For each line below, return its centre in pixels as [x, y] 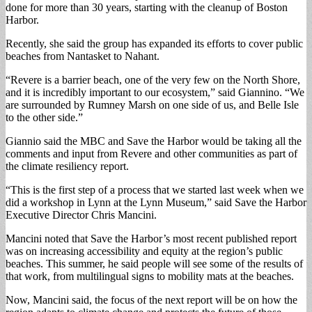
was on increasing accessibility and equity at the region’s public [144, 251]
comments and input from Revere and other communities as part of [151, 153]
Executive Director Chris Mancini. [81, 214]
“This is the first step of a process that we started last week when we [155, 189]
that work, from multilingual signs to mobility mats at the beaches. [150, 276]
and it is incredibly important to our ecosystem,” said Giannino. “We [155, 92]
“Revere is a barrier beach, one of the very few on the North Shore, [153, 79]
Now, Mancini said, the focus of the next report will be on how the [151, 299]
